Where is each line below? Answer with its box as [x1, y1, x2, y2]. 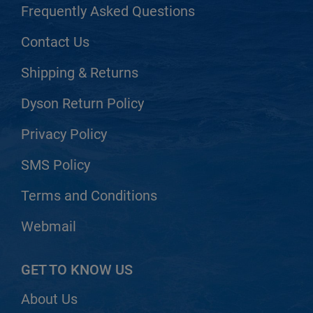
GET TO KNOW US [21, 261, 133, 278]
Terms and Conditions [21, 187, 157, 204]
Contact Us [21, 33, 89, 50]
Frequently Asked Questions [21, 2, 195, 20]
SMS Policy [21, 156, 90, 173]
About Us [21, 290, 78, 307]
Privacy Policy [21, 125, 107, 143]
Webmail [21, 217, 76, 235]
